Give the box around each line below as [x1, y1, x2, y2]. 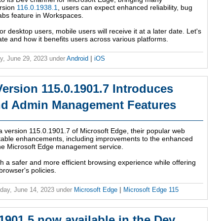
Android [67, 55, 90, 63]
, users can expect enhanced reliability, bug [58, 3, 192, 12]
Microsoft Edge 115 [123, 186, 179, 194]
